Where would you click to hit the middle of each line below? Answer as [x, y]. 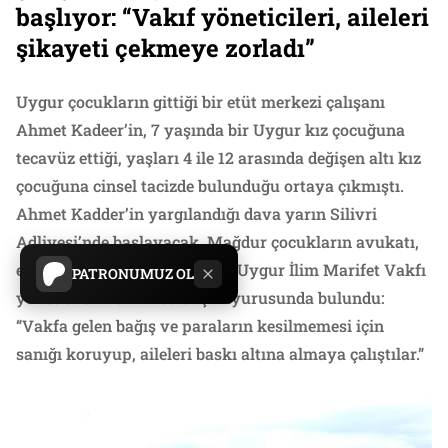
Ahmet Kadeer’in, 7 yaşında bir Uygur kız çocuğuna [210, 130]
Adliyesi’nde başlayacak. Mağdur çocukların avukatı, [217, 242]
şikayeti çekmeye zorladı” [165, 48]
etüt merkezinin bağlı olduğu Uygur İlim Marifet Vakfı [221, 270]
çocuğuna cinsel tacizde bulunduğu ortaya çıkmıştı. [210, 186]
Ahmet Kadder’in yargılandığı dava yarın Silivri [196, 214]
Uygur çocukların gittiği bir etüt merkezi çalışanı [200, 102]
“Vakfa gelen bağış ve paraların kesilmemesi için [200, 326]
